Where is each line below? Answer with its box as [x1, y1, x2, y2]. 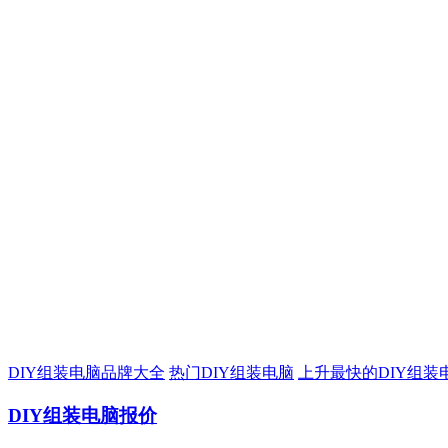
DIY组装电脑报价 [8, 404, 157, 426]
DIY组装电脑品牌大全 [8, 363, 165, 381]
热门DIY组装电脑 [169, 363, 294, 381]
